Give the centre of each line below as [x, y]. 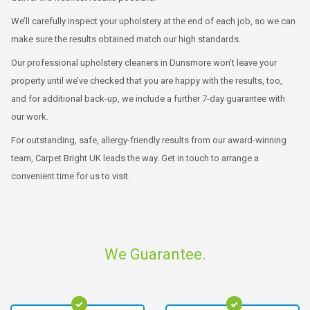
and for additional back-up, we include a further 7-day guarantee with [148, 99]
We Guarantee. [155, 254]
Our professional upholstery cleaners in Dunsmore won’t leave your [144, 63]
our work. [30, 117]
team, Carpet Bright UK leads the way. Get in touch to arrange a [135, 158]
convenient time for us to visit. [71, 176]
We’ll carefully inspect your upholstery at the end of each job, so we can [153, 21]
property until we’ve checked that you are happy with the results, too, [147, 81]
